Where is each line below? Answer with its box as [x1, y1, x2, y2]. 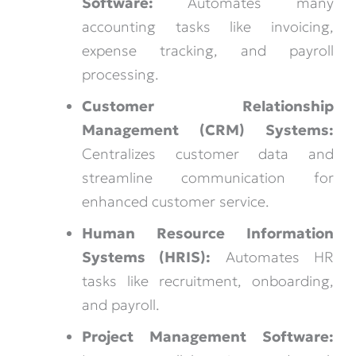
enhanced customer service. [81, 192, 269, 211]
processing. [81, 65, 159, 84]
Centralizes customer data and [81, 145, 334, 164]
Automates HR [211, 248, 334, 267]
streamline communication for [81, 168, 334, 188]
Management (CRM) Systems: [81, 121, 334, 140]
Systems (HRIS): [81, 248, 211, 267]
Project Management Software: [81, 327, 334, 346]
